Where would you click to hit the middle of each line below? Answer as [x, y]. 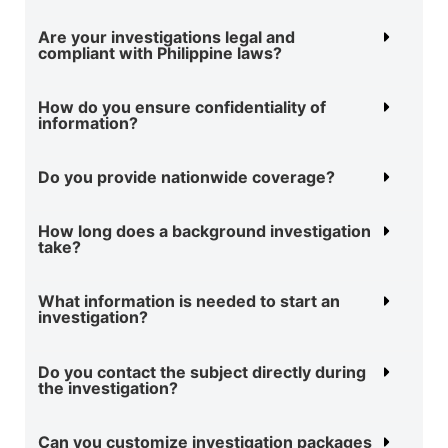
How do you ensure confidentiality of [182, 106]
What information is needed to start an [189, 300]
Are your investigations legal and [166, 36]
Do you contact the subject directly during [202, 371]
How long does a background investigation [204, 230]
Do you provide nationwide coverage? [186, 176]
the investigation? [108, 387]
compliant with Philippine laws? [160, 52]
